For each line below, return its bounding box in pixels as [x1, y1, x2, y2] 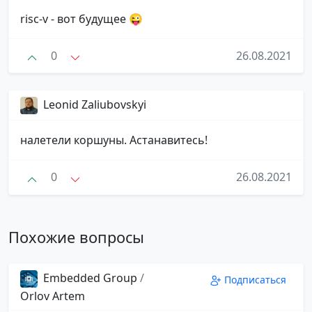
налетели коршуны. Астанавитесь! [20, 132, 208, 148]
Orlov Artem [20, 288, 85, 304]
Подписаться [224, 272, 286, 286]
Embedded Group [40, 270, 140, 286]
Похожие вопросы [8, 226, 144, 247]
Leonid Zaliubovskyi [43, 97, 146, 113]
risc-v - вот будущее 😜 [20, 10, 143, 26]
